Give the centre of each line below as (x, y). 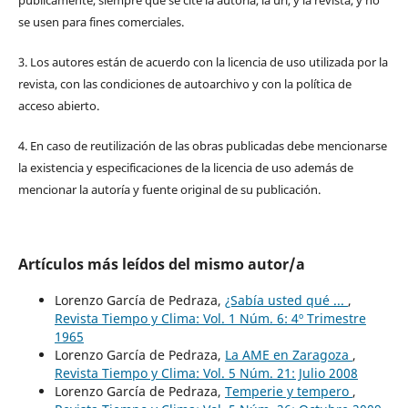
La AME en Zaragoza (288, 354)
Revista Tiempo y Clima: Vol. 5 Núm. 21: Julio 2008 (206, 372)
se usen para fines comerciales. (101, 21)
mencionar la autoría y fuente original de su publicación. (169, 189)
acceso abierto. (58, 105)
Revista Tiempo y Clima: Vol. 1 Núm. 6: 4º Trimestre (210, 318)
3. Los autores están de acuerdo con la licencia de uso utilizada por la (203, 61)
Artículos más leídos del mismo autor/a (161, 264)
